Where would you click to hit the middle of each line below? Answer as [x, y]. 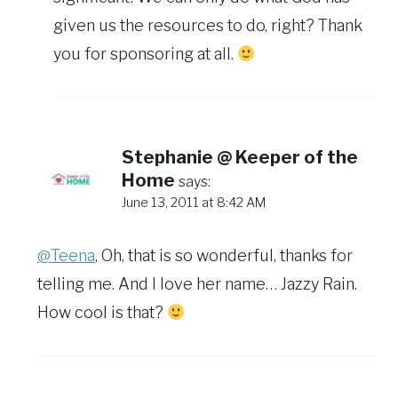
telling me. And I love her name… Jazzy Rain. [197, 284]
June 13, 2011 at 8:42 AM [194, 203]
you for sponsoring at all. [145, 54]
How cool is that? [102, 313]
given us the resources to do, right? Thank [208, 26]
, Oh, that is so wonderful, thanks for [224, 256]
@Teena [66, 256]
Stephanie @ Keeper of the [240, 158]
